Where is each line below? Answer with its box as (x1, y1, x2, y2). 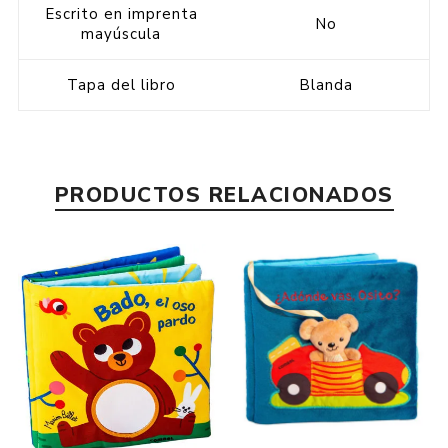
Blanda (299, 74, 354, 95)
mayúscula (81, 23, 162, 44)
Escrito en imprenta (44, 3, 198, 24)
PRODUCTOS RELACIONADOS (54, 180, 394, 209)
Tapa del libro (66, 74, 176, 95)
